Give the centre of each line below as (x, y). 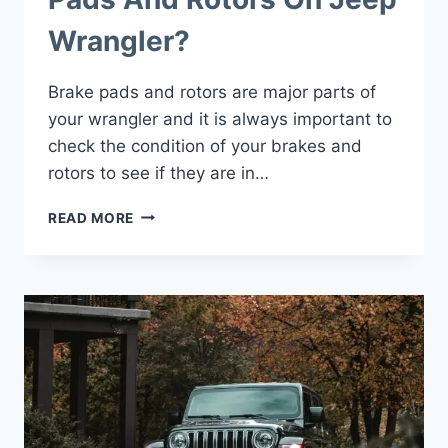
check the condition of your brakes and (205, 145)
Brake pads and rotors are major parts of (212, 91)
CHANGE (164, 254)
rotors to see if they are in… (158, 172)
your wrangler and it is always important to (220, 118)
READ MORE (91, 217)
